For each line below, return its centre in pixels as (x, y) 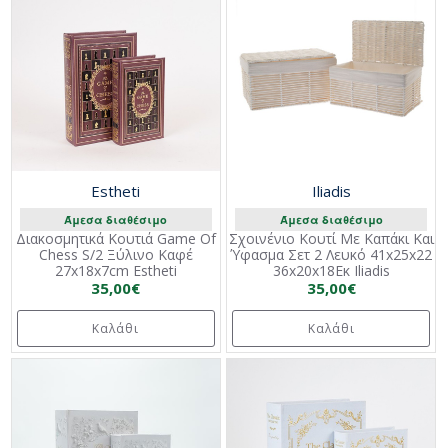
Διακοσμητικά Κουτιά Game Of (115, 239)
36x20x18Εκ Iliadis (331, 271)
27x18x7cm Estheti (115, 271)
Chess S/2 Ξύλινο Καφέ (115, 255)
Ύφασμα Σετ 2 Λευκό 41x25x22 (331, 255)
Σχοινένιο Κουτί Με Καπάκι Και (331, 239)
